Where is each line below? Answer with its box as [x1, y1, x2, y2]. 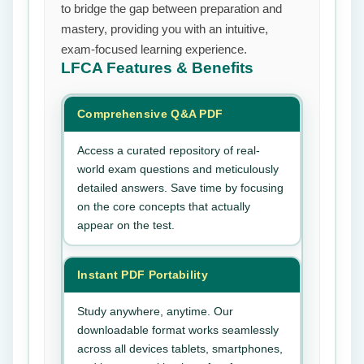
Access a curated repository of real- [77, 144, 260, 157]
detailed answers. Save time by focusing [77, 181, 284, 194]
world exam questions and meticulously [77, 162, 279, 175]
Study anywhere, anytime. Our [77, 305, 233, 318]
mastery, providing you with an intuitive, [61, 22, 268, 36]
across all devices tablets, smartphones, [77, 342, 283, 355]
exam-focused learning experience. [61, 42, 247, 56]
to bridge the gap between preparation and [61, 2, 282, 15]
